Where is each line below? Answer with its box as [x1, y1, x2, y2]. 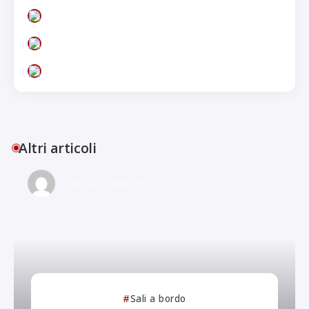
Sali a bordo [130, 292, 186, 305]
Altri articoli [19, 139, 97, 158]
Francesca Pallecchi [62, 177, 148, 190]
